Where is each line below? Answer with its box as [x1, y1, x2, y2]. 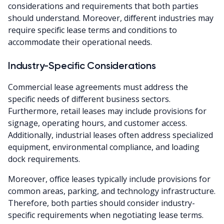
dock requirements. [8, 153, 80, 165]
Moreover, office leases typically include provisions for [8, 173, 210, 185]
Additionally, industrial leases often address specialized [8, 129, 213, 141]
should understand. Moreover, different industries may [8, 12, 213, 24]
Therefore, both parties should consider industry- [8, 197, 195, 209]
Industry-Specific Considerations [8, 59, 156, 72]
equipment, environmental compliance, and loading [8, 141, 199, 153]
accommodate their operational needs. [8, 36, 152, 48]
